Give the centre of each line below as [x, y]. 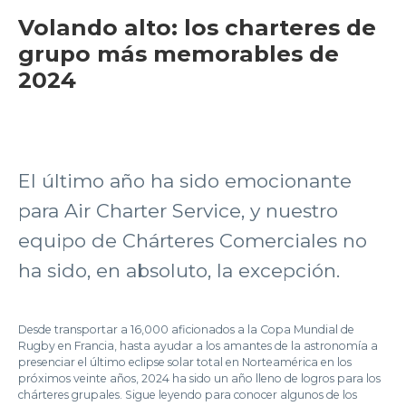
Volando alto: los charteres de [197, 27]
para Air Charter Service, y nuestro [178, 211]
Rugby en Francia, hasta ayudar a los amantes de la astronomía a [198, 346]
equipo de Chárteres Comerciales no [193, 241]
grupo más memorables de [179, 53]
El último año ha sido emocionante [185, 181]
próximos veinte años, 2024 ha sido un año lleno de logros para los [199, 378]
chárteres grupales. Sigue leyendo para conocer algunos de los [188, 395]
